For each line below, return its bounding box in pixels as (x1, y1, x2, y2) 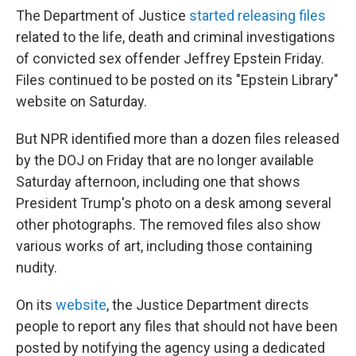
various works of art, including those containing (16, 238, 312, 254)
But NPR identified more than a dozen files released (16, 130, 339, 147)
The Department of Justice (16, 7, 189, 24)
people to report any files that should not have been (16, 318, 338, 335)
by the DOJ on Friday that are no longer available (16, 152, 314, 168)
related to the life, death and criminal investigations (16, 29, 335, 45)
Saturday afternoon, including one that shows (16, 173, 300, 190)
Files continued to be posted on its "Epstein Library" (16, 72, 339, 88)
